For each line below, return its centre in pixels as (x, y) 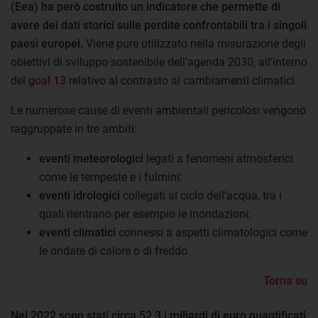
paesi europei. (47, 43)
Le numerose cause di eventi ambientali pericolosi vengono (158, 110)
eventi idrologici (79, 195)
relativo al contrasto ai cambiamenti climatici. (182, 80)
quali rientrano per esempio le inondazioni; (145, 214)
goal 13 (47, 80)
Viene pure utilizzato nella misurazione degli (194, 43)
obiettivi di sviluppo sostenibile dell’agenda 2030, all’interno (159, 62)
